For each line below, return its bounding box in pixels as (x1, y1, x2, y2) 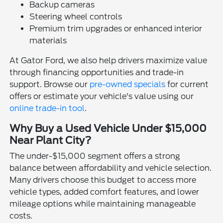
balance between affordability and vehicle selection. (9, 163, 212, 173)
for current (165, 80, 209, 90)
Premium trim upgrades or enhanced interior (29, 24, 203, 34)
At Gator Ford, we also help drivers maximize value (9, 56, 208, 66)
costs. (9, 211, 33, 221)
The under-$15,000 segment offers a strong (9, 151, 181, 161)
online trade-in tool (9, 104, 85, 113)
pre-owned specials (90, 80, 166, 90)
